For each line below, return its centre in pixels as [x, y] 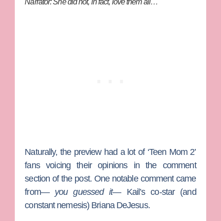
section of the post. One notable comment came [110, 179]
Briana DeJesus [120, 205]
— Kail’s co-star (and [154, 192]
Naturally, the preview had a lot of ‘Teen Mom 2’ [110, 152]
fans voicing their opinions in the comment [110, 166]
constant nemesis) [58, 205]
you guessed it [84, 192]
